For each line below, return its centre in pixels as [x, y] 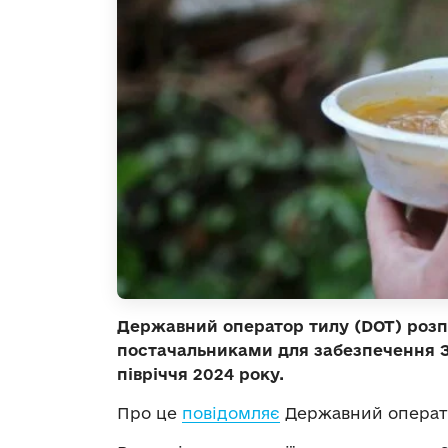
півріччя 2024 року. [200, 373]
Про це [149, 412]
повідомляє [231, 412]
